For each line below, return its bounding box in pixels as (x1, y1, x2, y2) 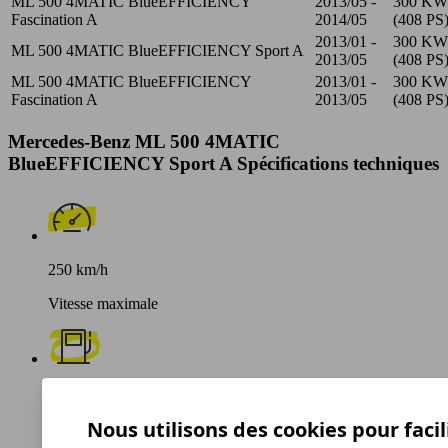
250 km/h (48, 261, 108, 279)
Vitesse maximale (48, 295, 158, 313)
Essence (48, 384, 99, 402)
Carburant (48, 418, 111, 436)
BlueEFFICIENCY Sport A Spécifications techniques (8, 152, 439, 174)
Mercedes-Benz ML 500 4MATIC (8, 130, 280, 152)
